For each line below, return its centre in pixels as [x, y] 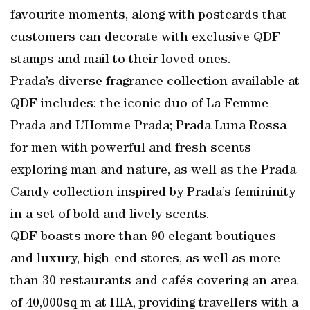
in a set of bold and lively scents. [110, 215]
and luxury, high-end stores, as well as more [145, 259]
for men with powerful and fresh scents [131, 149]
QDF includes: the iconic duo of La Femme [139, 104]
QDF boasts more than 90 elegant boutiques [143, 237]
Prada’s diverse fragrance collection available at [155, 82]
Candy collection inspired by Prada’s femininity [153, 193]
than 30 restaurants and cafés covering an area [154, 282]
